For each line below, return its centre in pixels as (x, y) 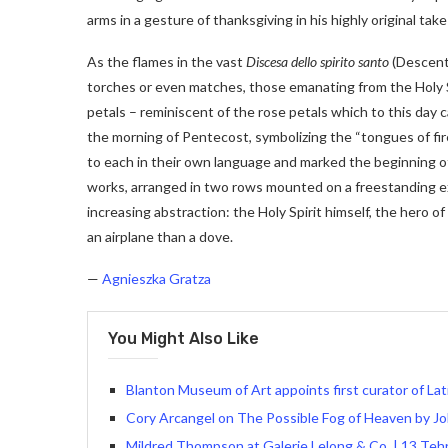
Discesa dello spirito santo (317, 62)
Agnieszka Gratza (156, 279)
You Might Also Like (183, 339)
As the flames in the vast (166, 62)
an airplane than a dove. (160, 237)
